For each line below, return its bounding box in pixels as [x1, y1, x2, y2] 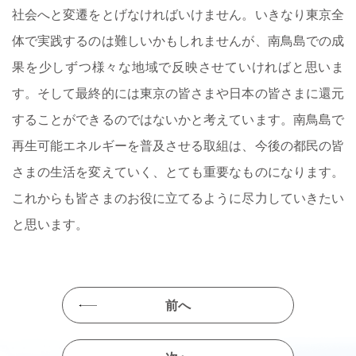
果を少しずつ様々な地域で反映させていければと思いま [12, 56, 344, 75]
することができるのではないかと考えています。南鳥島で [12, 109, 344, 128]
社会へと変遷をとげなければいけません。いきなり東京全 [12, 4, 344, 23]
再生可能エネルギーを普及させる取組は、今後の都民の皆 [12, 135, 344, 154]
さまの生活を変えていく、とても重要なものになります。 [12, 161, 344, 180]
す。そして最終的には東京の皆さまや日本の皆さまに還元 [12, 83, 344, 102]
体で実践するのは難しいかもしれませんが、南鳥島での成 [12, 30, 344, 49]
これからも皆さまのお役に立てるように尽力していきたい [12, 188, 344, 207]
